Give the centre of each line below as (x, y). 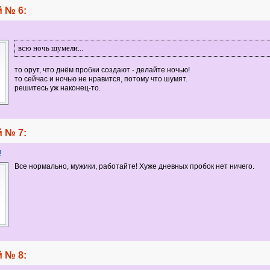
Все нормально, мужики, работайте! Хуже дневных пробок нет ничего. (134, 166)
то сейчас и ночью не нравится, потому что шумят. (101, 79)
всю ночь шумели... (50, 48)
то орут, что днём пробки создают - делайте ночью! (102, 70)
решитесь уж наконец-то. (57, 88)
